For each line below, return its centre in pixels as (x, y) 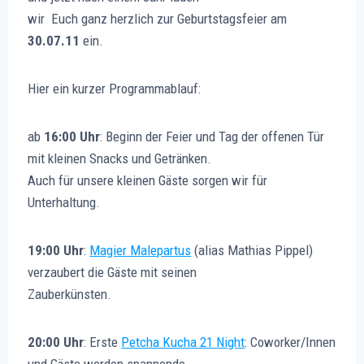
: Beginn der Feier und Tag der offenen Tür (212, 136)
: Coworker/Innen (290, 342)
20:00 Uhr (56, 342)
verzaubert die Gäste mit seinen (113, 272)
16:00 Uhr (72, 136)
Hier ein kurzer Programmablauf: (115, 88)
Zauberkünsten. (70, 294)
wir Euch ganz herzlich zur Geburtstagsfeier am (158, 18)
